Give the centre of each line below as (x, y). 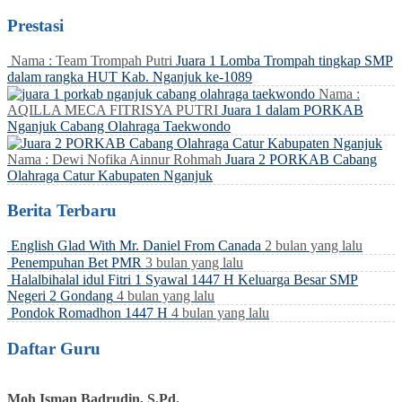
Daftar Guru (54, 348)
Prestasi (35, 25)
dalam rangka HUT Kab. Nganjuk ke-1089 (130, 76)
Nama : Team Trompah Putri (92, 60)
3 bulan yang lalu (194, 262)
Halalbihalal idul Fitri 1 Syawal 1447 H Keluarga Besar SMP (184, 279)
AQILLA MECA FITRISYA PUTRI (113, 109)
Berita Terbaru (62, 211)
